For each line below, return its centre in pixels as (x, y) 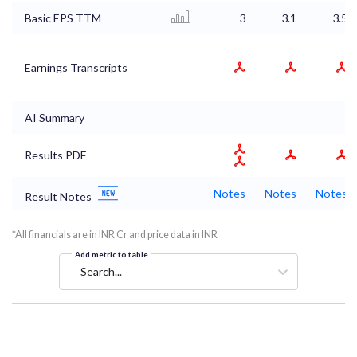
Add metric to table (112, 254)
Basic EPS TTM (63, 18)
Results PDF (55, 155)
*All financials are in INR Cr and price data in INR (115, 234)
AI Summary (55, 117)
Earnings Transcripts (76, 67)
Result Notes (58, 196)
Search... (101, 271)
